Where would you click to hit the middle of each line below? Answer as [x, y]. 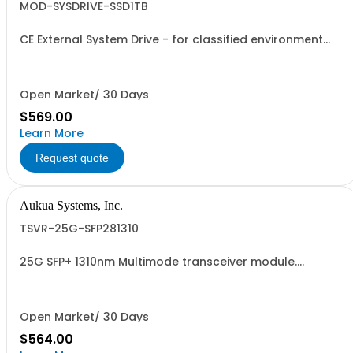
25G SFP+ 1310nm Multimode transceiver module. [158, 262]
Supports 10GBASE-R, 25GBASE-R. [114, 273]
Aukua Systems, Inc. [71, 205]
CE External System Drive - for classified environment [171, 39]
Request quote [72, 158]
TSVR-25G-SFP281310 [79, 229]
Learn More [52, 133]
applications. [57, 50]
